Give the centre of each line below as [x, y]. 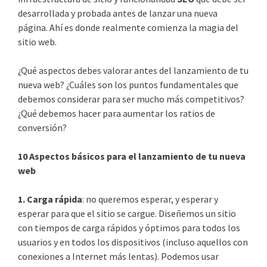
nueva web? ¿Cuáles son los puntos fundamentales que [128, 84]
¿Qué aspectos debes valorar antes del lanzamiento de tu [133, 70]
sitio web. [37, 41]
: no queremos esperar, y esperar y [150, 199]
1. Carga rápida [50, 199]
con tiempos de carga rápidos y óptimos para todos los [129, 227]
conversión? [42, 127]
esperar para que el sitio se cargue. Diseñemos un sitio [127, 213]
